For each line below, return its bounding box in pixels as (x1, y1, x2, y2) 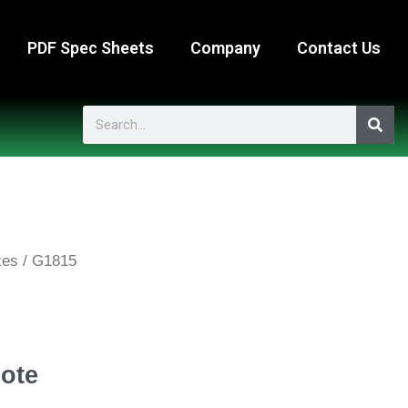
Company (189, 38, 260, 58)
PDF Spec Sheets (26, 38, 154, 58)
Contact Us (296, 38, 381, 58)
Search (82, 108, 135, 127)
